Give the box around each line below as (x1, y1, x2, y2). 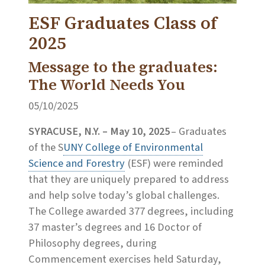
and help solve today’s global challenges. (28, 188, 219, 203)
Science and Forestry (28, 156, 125, 172)
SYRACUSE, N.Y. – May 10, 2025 (28, 124, 170, 140)
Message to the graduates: (28, 57, 218, 77)
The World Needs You (28, 75, 185, 95)
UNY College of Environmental (63, 140, 203, 156)
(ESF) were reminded (125, 156, 224, 172)
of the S (28, 140, 63, 156)
